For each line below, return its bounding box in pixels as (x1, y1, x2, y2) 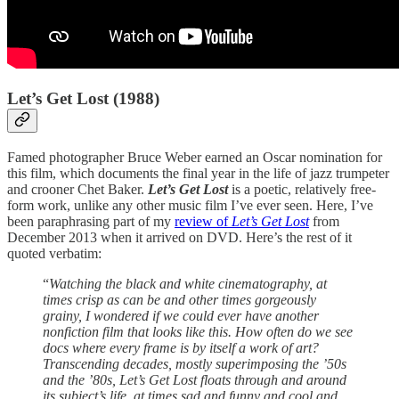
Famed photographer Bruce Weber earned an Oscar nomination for (7, 149, 382, 165)
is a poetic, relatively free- (232, 181, 376, 197)
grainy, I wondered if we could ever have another (43, 307, 319, 323)
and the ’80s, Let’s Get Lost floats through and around (43, 371, 346, 387)
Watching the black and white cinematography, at (49, 275, 327, 291)
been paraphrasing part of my (7, 213, 175, 229)
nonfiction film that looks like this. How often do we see (43, 323, 353, 339)
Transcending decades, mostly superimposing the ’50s (43, 355, 346, 371)
